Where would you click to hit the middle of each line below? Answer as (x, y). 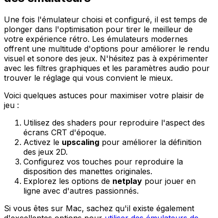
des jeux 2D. (45, 152)
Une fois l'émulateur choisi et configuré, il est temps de (106, 20)
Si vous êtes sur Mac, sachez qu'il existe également (99, 209)
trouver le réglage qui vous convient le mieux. (88, 78)
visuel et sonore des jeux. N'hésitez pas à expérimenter (106, 59)
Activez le (43, 142)
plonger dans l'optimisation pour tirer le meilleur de (98, 29)
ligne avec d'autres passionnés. (81, 191)
